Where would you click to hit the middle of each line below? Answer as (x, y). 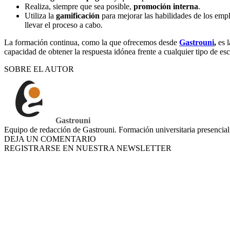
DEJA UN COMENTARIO (50, 139)
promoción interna (166, 7)
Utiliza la (40, 16)
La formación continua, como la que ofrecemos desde (92, 43)
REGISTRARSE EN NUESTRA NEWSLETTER (88, 148)
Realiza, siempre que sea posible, (79, 7)
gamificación (78, 16)
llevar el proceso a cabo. (64, 25)
